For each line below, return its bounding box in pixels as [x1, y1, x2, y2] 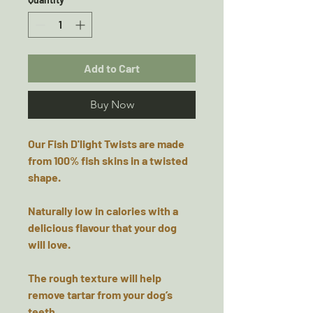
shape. [28, 170, 61, 184]
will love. [28, 238, 71, 251]
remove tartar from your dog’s [28, 288, 173, 301]
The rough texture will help [28, 271, 161, 284]
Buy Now [89, 98, 134, 111]
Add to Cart [84, 61, 140, 75]
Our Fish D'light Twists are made [28, 137, 184, 150]
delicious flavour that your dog [28, 221, 177, 234]
